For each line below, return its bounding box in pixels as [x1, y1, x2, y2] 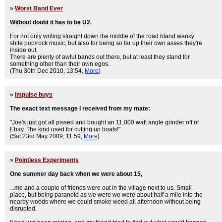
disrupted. [10, 205, 37, 212]
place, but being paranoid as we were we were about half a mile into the [10, 191, 203, 198]
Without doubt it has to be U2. [10, 19, 92, 26]
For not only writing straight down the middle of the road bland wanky [10, 33, 194, 40]
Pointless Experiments [15, 157, 79, 164]
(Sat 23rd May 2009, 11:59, [10, 133, 84, 140]
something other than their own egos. [10, 60, 110, 67]
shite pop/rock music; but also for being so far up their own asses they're [10, 40, 202, 47]
